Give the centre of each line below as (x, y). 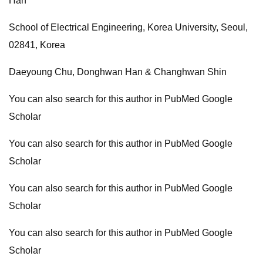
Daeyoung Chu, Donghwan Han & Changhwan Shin (118, 72)
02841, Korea (37, 45)
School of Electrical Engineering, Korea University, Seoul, (128, 27)
